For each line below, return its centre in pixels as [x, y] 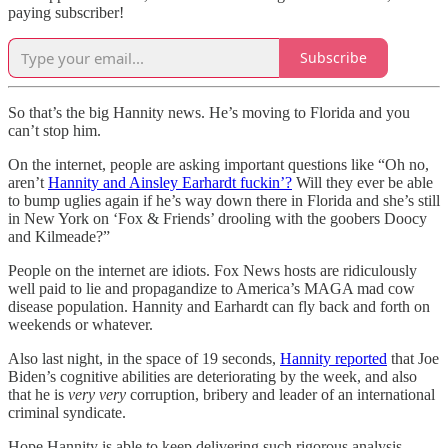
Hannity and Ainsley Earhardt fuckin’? [170, 182]
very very [97, 394]
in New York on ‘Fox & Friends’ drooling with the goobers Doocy [217, 218]
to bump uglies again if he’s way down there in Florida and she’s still [224, 200]
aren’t [28, 182]
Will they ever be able [362, 182]
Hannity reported [333, 358]
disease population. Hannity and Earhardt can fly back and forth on [219, 306]
